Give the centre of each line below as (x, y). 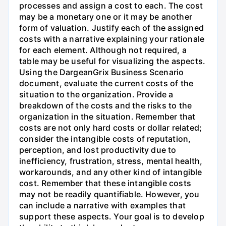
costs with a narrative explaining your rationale (112, 39)
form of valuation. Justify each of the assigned (111, 27)
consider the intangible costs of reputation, (105, 138)
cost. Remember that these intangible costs (105, 183)
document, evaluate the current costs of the (106, 83)
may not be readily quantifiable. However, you (109, 194)
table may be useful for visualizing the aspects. (112, 61)
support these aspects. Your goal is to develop (112, 216)
